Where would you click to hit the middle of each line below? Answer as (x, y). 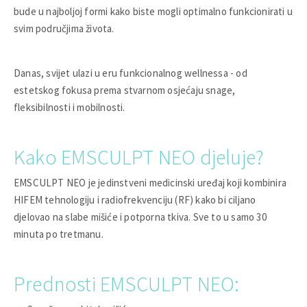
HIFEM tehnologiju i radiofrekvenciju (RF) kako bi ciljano (135, 199)
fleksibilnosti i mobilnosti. (70, 107)
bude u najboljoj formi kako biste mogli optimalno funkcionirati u (153, 11)
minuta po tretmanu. (59, 234)
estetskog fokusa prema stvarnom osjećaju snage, (125, 90)
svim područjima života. (64, 28)
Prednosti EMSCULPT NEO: (127, 283)
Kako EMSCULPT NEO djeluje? (139, 157)
